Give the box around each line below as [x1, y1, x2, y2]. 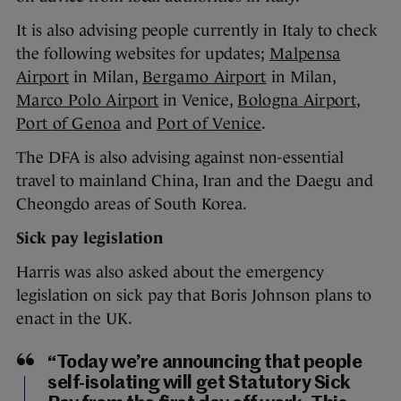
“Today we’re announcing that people [47, 354, 363, 373]
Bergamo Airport [142, 68, 267, 87]
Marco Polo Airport [16, 91, 159, 110]
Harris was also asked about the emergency [16, 263, 324, 282]
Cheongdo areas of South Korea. [16, 195, 247, 214]
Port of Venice [156, 115, 262, 133]
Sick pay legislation [16, 229, 167, 248]
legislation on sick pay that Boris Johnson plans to [16, 286, 371, 305]
